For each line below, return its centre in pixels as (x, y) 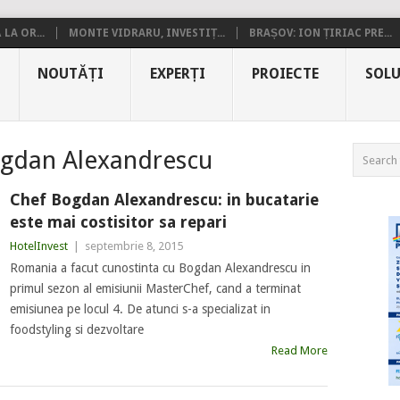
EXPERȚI (178, 74)
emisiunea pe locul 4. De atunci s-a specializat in (140, 309)
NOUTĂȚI (71, 74)
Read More (299, 350)
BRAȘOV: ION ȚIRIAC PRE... (321, 33)
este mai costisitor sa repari (118, 222)
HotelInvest (38, 246)
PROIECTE (285, 74)
